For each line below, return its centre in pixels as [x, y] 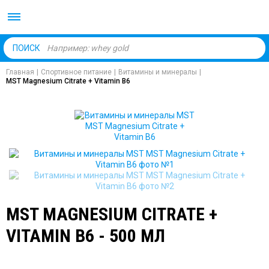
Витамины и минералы [158, 72]
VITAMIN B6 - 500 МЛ [86, 236]
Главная [20, 72]
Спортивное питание [76, 72]
